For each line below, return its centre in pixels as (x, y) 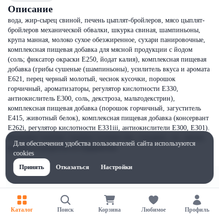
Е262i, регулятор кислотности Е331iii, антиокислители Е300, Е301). (109, 128)
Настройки (117, 167)
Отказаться (73, 167)
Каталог (22, 209)
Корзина (109, 209)
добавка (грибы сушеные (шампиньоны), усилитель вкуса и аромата (109, 69)
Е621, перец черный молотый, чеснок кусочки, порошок (92, 79)
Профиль (197, 209)
